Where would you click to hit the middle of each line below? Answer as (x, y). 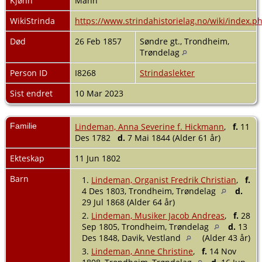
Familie (23, 125)
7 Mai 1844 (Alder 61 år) (174, 137)
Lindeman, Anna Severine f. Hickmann (149, 126)
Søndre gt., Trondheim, (185, 41)
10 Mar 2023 (100, 93)
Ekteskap (27, 158)
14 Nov (222, 251)
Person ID (29, 73)
